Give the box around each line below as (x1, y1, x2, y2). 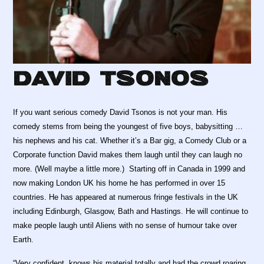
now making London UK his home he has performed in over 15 (13, 179, 226, 188)
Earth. (13, 235, 34, 245)
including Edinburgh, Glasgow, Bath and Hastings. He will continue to (13, 207, 249, 216)
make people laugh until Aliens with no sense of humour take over (13, 221, 237, 230)
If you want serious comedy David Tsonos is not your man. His (13, 108, 228, 117)
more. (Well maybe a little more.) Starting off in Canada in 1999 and (13, 164, 246, 174)
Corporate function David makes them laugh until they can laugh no (13, 150, 243, 160)
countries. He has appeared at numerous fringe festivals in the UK (13, 193, 239, 202)
